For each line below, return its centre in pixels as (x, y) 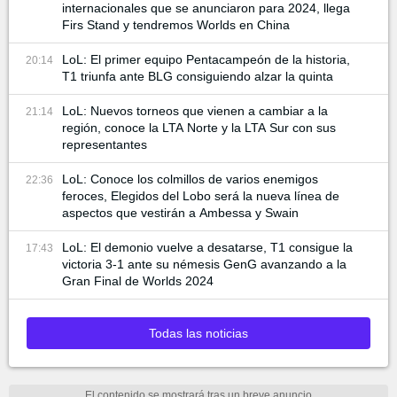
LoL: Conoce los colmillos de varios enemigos (190, 179)
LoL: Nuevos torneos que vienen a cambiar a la (195, 110)
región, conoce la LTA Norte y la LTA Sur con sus (199, 127)
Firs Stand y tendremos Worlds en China (176, 24)
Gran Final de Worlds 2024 (138, 280)
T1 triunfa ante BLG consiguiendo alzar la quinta (198, 76)
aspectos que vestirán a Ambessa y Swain (180, 212)
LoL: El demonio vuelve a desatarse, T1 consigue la (207, 247)
